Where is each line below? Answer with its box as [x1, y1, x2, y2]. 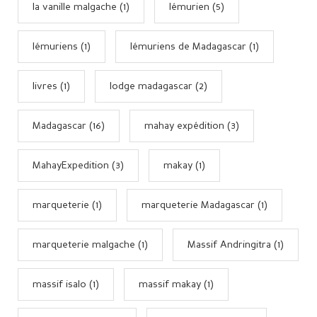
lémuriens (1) [33, 41, 91, 52]
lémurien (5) [169, 1, 224, 12]
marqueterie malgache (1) [33, 239, 148, 250]
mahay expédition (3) [144, 120, 239, 131]
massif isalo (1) [33, 279, 99, 289]
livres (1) [33, 81, 70, 91]
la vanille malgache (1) [33, 1, 129, 12]
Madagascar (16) [33, 120, 105, 131]
